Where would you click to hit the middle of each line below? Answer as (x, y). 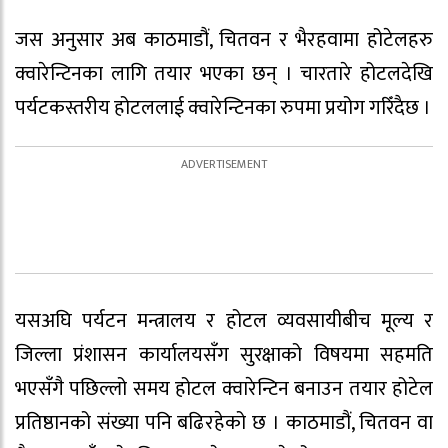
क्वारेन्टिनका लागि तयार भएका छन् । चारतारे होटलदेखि (224, 73)
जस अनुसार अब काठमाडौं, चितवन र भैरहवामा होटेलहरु (224, 39)
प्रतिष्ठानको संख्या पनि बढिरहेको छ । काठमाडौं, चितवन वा (224, 422)
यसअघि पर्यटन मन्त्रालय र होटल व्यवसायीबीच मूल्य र (224, 320)
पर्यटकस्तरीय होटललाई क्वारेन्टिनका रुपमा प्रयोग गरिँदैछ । (223, 107)
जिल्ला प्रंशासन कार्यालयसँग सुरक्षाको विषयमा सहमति (224, 354)
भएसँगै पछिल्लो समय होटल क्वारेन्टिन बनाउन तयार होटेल (224, 388)
